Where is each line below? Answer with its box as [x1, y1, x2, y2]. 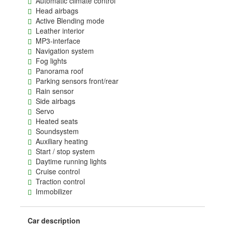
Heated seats [31, 116, 78, 126]
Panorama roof [31, 66, 83, 76]
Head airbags [31, 6, 78, 16]
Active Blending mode [31, 16, 104, 26]
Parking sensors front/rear [31, 76, 119, 86]
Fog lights [31, 56, 67, 66]
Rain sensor [31, 86, 74, 96]
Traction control [31, 176, 85, 186]
